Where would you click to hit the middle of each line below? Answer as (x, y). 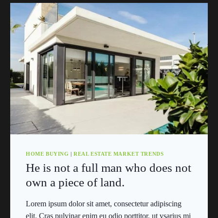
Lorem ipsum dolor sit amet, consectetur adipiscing (104, 204)
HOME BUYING (47, 154)
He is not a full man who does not (109, 168)
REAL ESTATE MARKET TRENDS (119, 154)
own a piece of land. (75, 182)
